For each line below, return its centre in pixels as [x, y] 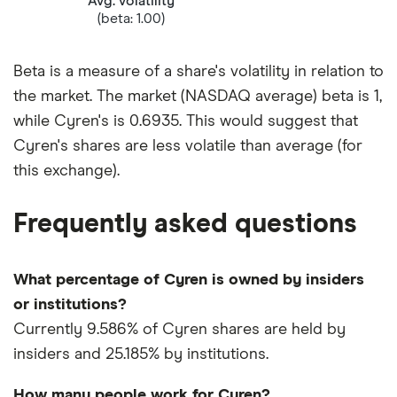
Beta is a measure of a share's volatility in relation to [198, 72]
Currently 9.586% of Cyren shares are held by [179, 330]
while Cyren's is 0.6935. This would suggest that [186, 122]
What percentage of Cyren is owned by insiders [189, 280]
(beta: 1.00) [131, 18]
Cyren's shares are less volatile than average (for [188, 147]
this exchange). [66, 171]
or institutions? [70, 305]
